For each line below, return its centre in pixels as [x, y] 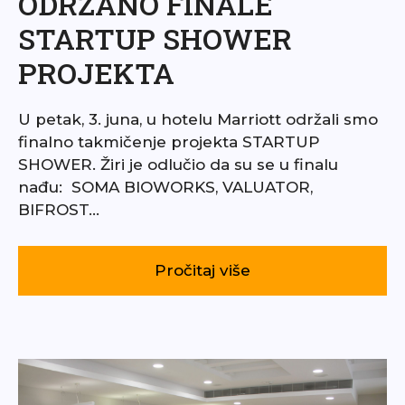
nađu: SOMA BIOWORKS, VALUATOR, [165, 188]
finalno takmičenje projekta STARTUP [169, 142]
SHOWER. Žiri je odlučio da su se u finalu [178, 165]
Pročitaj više [202, 271]
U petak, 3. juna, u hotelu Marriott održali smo [198, 120]
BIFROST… [59, 210]
